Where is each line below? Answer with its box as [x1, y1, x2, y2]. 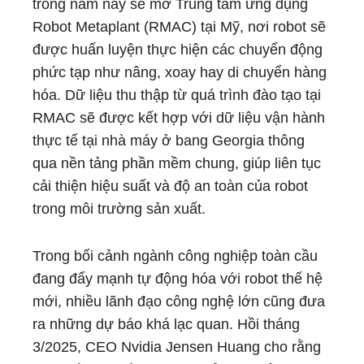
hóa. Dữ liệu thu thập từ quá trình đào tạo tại [32, 87, 321, 103]
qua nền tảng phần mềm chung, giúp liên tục [32, 155, 321, 171]
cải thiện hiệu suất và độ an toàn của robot [32, 178, 308, 194]
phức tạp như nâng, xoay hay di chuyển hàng [32, 64, 327, 80]
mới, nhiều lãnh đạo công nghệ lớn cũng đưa [32, 293, 325, 310]
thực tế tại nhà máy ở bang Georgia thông [32, 132, 305, 149]
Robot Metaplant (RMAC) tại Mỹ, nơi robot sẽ [32, 19, 326, 35]
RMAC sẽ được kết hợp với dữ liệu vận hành [32, 110, 325, 126]
